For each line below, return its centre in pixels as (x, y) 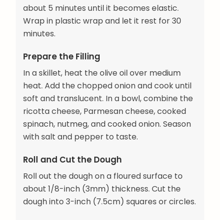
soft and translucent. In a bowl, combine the (108, 98)
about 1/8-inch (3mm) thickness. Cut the (102, 189)
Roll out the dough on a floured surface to (103, 176)
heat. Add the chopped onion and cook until (107, 85)
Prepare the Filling (62, 56)
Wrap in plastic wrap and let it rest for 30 (102, 21)
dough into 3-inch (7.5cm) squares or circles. (110, 202)
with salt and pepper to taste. (81, 137)
